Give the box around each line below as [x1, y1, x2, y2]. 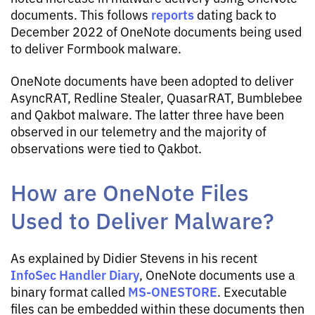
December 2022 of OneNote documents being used [11, 22, 302, 39]
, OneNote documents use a [139, 266, 295, 283]
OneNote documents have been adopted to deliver [11, 72, 294, 89]
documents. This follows [11, 6, 151, 22]
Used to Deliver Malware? [11, 204, 274, 235]
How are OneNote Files [11, 176, 249, 207]
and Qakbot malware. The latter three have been [11, 105, 284, 122]
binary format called [11, 283, 128, 300]
